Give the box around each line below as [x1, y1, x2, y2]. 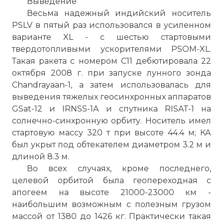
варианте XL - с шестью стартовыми [12, 32, 211, 42]
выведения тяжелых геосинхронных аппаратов [12, 92, 211, 102]
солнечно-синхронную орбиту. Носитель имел [12, 116, 211, 125]
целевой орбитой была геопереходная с [12, 176, 211, 185]
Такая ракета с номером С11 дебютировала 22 [12, 56, 211, 66]
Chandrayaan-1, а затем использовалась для [12, 80, 211, 90]
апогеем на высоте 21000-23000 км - [12, 188, 211, 197]
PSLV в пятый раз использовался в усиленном [12, 20, 211, 30]
